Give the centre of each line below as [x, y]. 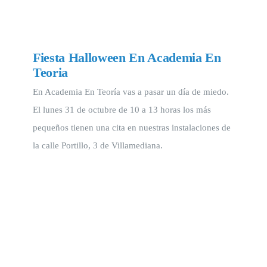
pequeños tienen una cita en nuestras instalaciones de [132, 128]
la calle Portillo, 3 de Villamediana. [98, 145]
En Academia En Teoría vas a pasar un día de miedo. [131, 92]
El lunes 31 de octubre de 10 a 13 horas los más [122, 110]
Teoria [51, 72]
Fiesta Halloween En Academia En [127, 58]
